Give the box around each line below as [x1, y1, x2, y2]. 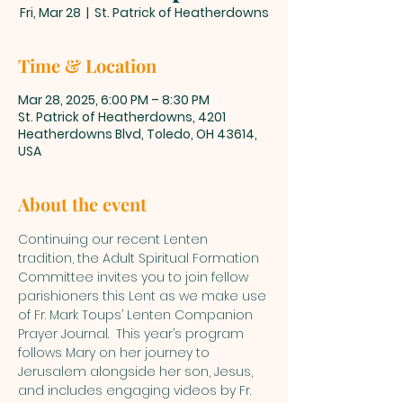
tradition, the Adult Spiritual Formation [18, 248, 263, 267]
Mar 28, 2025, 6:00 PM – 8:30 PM [18, 90, 210, 109]
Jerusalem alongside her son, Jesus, [18, 362, 256, 381]
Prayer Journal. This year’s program [18, 324, 247, 343]
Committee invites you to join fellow [18, 267, 252, 286]
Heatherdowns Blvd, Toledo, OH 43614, [18, 124, 257, 143]
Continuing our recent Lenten [18, 229, 211, 248]
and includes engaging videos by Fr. [18, 381, 255, 399]
